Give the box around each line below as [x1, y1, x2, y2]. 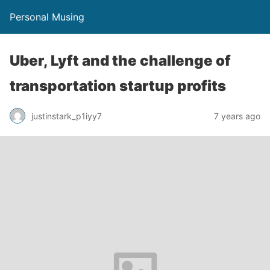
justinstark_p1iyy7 [31, 110, 102, 121]
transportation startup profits [10, 77, 226, 95]
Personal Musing [10, 11, 84, 23]
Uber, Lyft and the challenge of [10, 52, 231, 69]
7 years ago [214, 110, 260, 121]
